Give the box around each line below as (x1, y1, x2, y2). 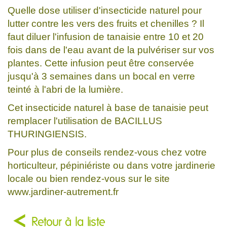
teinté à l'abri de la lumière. (8, 84, 123, 95)
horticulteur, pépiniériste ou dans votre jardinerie (8, 160, 215, 171)
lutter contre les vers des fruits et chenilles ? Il (8, 18, 204, 29)
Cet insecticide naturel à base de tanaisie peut (8, 102, 208, 113)
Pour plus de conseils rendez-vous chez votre (8, 146, 207, 158)
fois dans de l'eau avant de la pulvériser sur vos (8, 44, 214, 55)
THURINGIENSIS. (8, 128, 87, 139)
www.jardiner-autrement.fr (8, 186, 119, 197)
